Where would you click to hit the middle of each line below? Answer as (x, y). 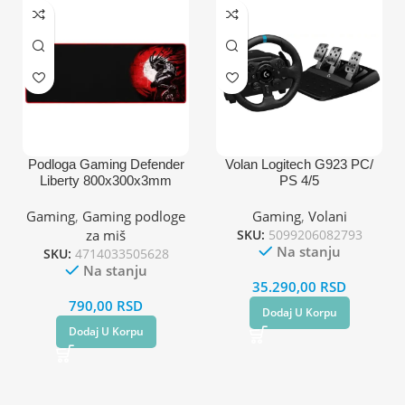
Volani (327, 216)
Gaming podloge (134, 216)
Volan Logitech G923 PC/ (299, 164)
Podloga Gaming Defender (106, 164)
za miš (106, 235)
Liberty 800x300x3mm (106, 180)
